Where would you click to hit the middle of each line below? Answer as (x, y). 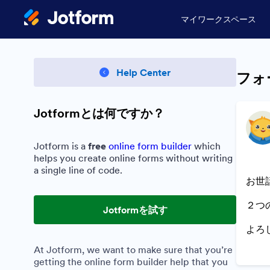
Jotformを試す (135, 210)
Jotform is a (61, 146)
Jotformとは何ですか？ (99, 113)
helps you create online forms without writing (133, 158)
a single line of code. (78, 170)
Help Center (143, 72)
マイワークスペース (218, 19)
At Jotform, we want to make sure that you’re (133, 250)
